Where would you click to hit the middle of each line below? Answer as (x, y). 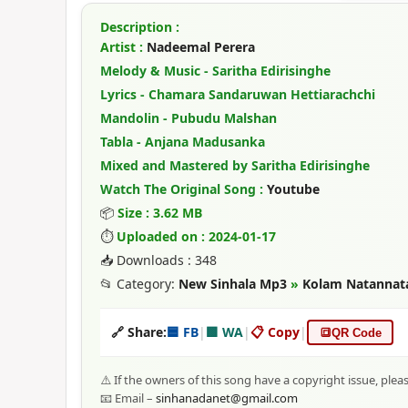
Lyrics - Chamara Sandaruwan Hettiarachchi (238, 94)
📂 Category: (139, 284)
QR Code (356, 332)
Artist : (123, 47)
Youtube (293, 189)
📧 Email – (128, 398)
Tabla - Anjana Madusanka (183, 142)
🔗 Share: (139, 332)
